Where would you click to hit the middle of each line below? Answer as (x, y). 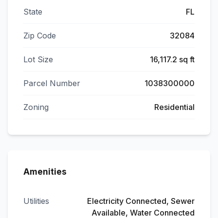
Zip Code (40, 36)
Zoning (36, 107)
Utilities (36, 201)
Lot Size (38, 59)
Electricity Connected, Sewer (141, 201)
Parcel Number (52, 83)
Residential (174, 107)
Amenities (45, 172)
